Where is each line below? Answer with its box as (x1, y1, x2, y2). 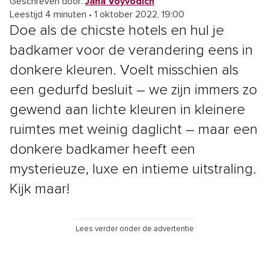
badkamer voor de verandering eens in (10, 43, 253, 58)
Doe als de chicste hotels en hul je (10, 23, 224, 38)
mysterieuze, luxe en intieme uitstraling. (10, 162, 256, 177)
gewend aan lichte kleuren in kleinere (10, 102, 245, 117)
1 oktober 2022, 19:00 (94, 9, 184, 19)
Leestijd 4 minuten (10, 9, 86, 19)
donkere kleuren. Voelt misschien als (10, 62, 238, 77)
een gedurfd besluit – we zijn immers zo (10, 82, 257, 97)
